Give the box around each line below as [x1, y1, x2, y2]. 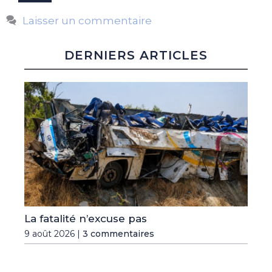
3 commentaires [83, 228, 154, 239]
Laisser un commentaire [22, 14, 152, 27]
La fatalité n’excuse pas [24, 212, 147, 225]
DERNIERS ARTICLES [64, 47, 208, 63]
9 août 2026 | [24, 228, 83, 239]
